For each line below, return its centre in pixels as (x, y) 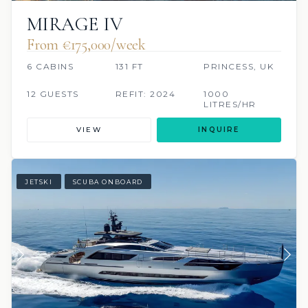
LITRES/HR (230, 104)
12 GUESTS (53, 94)
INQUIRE (219, 130)
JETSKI (39, 181)
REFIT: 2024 (145, 94)
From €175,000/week (87, 45)
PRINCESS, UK (239, 67)
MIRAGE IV (75, 24)
